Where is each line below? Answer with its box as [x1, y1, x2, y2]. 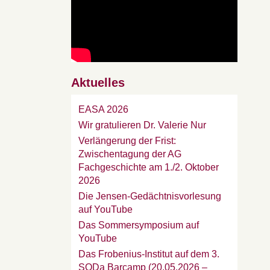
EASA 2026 [78, 104, 128, 115]
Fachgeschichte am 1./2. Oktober [78, 162, 219, 172]
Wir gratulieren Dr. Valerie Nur [78, 120, 206, 130]
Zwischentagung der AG [78, 149, 181, 159]
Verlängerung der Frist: [78, 136, 176, 146]
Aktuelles [71, 76, 125, 89]
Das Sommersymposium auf [78, 220, 199, 230]
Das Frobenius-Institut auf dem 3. [78, 249, 219, 259]
